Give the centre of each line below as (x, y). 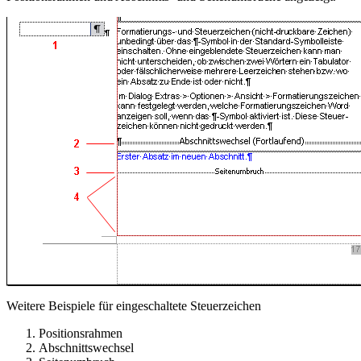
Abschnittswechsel (86, 347)
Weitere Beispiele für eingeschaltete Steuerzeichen (134, 305)
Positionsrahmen (81, 333)
